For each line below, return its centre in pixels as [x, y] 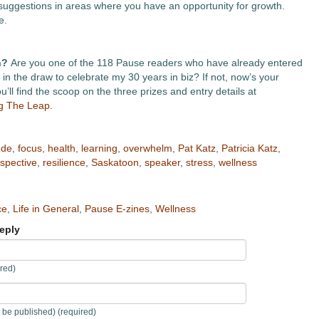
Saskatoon [115, 162]
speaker [162, 162]
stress [199, 162]
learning [99, 148]
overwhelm [147, 148]
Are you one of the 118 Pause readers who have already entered [155, 63]
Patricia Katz [249, 148]
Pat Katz [197, 148]
